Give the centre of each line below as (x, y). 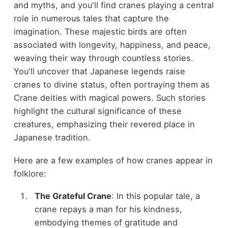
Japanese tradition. (52, 137)
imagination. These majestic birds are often (100, 31)
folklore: (30, 173)
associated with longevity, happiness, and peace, (112, 45)
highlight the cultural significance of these (97, 111)
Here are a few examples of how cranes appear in (113, 160)
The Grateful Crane (73, 196)
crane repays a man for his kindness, (108, 209)
